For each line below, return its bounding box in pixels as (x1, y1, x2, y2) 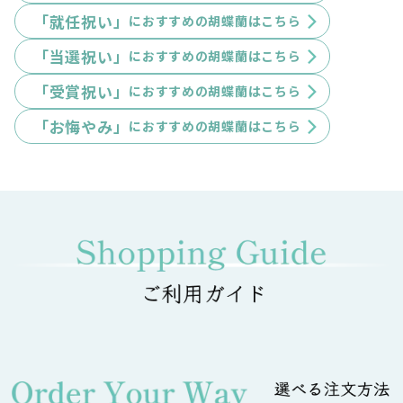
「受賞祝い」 (33, 79, 130, 103)
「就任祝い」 (33, 9, 130, 32)
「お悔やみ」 (33, 114, 130, 138)
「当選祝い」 (33, 44, 130, 67)
